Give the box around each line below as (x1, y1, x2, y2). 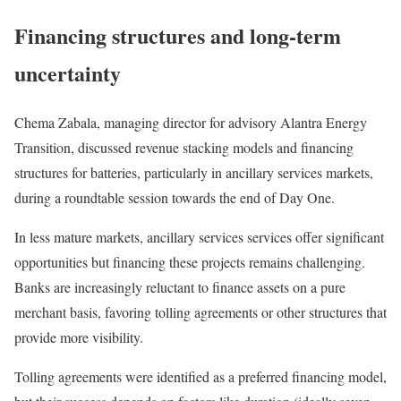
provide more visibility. (14, 328, 143, 347)
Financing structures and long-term (14, 20, 341, 52)
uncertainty (14, 57, 121, 90)
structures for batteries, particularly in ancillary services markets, (14, 163, 373, 183)
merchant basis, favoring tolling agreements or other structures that (14, 303, 387, 322)
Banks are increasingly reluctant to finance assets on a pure (14, 277, 346, 297)
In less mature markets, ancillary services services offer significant (14, 227, 384, 247)
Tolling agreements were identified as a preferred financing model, (14, 367, 387, 387)
